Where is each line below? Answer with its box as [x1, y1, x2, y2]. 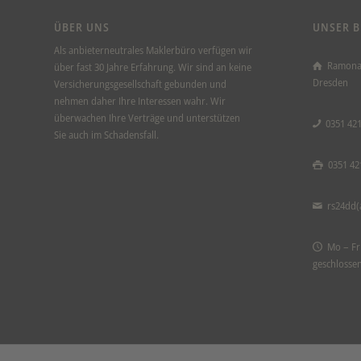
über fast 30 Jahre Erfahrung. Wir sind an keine [54, 60, 251, 75]
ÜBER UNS [54, 19, 110, 35]
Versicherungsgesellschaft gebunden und [54, 77, 226, 92]
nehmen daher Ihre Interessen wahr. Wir [54, 93, 226, 109]
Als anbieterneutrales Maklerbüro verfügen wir [54, 43, 252, 58]
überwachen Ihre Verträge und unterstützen [54, 110, 240, 126]
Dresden [312, 75, 348, 90]
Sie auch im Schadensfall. [54, 127, 159, 143]
